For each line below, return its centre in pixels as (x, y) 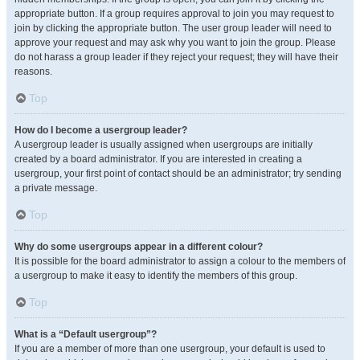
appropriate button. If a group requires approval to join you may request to (174, 14)
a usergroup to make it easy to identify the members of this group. (156, 276)
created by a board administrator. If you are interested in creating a (158, 159)
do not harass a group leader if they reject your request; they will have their (176, 57)
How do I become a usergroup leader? (101, 130)
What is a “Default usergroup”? (86, 334)
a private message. (56, 188)
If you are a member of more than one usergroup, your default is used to (170, 349)
